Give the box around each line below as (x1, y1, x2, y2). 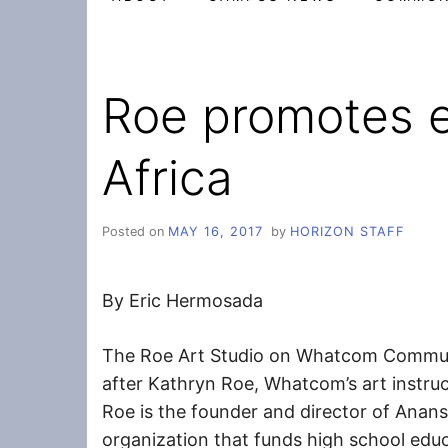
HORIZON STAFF (289, 223, 405, 239)
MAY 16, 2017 (168, 223, 263, 239)
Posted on (102, 223, 168, 239)
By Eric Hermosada (102, 289, 263, 311)
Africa (102, 148, 233, 207)
